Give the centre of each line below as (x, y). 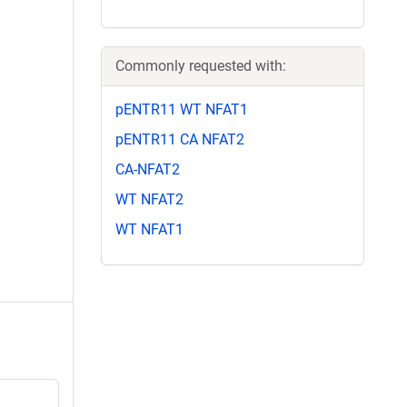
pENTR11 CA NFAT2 (180, 139)
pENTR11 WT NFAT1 (182, 109)
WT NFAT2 (149, 200)
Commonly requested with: (201, 65)
